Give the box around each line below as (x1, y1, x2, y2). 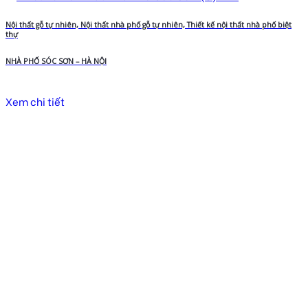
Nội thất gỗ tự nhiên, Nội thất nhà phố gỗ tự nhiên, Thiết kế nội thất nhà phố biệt (5, 19, 291, 30)
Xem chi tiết (5, 93, 65, 109)
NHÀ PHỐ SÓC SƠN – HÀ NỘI (5, 56, 107, 66)
